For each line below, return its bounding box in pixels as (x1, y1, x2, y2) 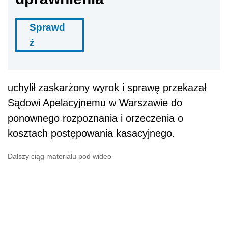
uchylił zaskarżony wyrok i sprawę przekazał (8, 82, 206, 94)
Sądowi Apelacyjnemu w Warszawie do (8, 97, 182, 109)
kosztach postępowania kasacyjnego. (8, 128, 175, 139)
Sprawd (30, 22, 65, 33)
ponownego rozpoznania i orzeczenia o (8, 112, 183, 124)
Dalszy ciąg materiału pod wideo (8, 152, 111, 161)
